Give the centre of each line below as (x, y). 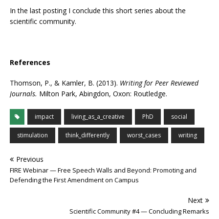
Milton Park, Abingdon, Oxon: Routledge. (102, 94)
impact (44, 117)
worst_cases (144, 135)
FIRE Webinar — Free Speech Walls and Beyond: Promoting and (103, 170)
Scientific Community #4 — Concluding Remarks (139, 211)
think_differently (88, 135)
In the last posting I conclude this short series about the (98, 11)
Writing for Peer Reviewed (159, 83)
